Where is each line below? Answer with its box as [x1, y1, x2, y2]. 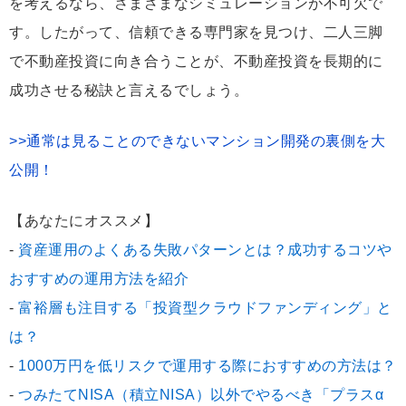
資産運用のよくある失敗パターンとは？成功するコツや [18, 241, 392, 257]
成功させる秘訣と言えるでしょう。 [9, 82, 248, 98]
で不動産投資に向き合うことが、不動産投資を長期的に [9, 53, 383, 69]
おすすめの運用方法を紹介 [9, 270, 188, 286]
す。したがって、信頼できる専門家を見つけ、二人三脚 [9, 24, 383, 40]
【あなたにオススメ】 [9, 212, 159, 228]
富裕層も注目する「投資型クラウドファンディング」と [18, 299, 392, 315]
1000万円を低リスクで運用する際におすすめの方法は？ [18, 357, 397, 373]
